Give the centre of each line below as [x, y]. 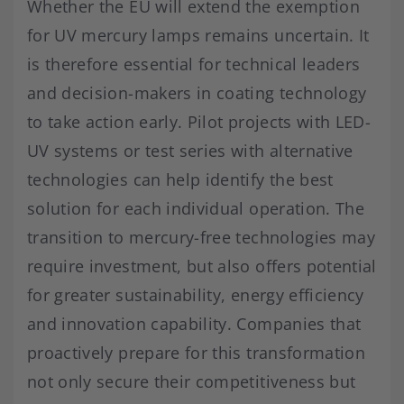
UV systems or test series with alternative [190, 151]
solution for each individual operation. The [196, 209]
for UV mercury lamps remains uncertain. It [198, 36]
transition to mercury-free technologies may [202, 238]
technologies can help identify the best [180, 180]
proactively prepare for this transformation [197, 353]
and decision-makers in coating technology [197, 93]
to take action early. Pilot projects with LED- [199, 122]
